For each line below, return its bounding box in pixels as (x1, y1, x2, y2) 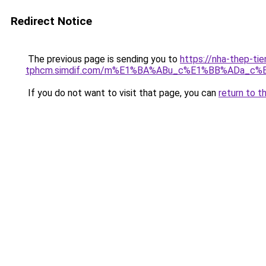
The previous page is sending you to (26, 53, 180, 65)
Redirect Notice (11, 14, 92, 28)
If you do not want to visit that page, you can (26, 87, 218, 99)
